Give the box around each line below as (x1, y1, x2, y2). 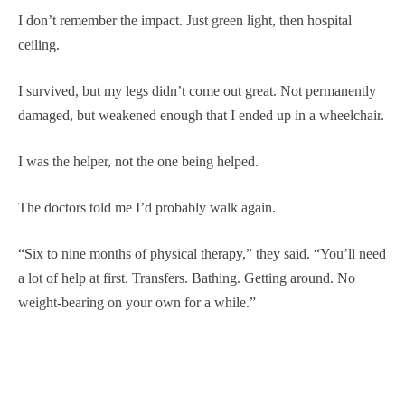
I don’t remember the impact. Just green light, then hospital (18, 12, 352, 28)
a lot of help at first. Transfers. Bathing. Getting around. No (18, 269, 355, 286)
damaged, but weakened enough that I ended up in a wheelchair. (18, 107, 384, 123)
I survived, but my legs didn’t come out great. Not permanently (18, 82, 376, 99)
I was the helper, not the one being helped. (18, 153, 259, 169)
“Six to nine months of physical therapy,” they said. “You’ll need (18, 245, 386, 261)
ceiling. (18, 36, 60, 52)
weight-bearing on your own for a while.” (18, 294, 256, 310)
